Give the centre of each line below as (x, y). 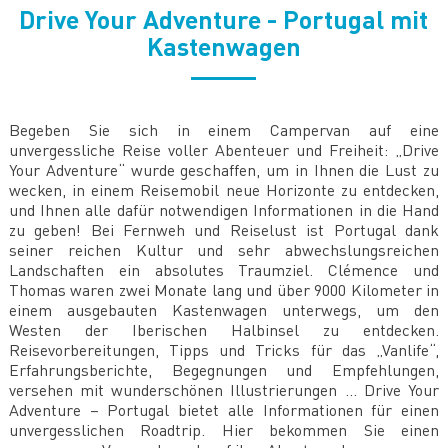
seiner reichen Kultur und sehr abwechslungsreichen (224, 250)
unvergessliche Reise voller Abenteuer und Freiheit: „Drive (224, 150)
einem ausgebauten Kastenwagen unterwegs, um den (224, 310)
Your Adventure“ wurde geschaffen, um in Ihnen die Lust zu (224, 170)
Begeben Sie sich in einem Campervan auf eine (224, 130)
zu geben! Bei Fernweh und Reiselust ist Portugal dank (224, 230)
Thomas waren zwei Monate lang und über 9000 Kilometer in (224, 290)
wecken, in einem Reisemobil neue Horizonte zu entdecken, (224, 190)
